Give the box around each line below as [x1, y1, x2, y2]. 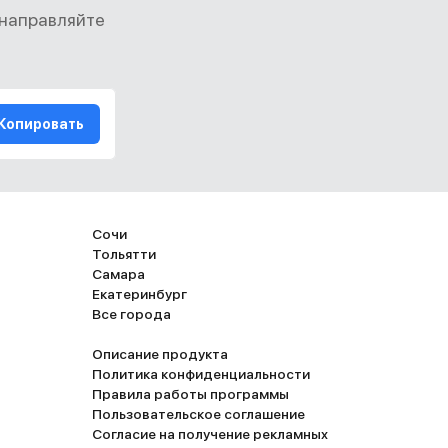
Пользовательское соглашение [92, 406, 305, 422]
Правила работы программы [92, 386, 289, 402]
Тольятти [92, 246, 156, 262]
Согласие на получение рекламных [92, 426, 328, 442]
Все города [92, 306, 171, 322]
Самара [92, 266, 145, 282]
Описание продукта [92, 346, 228, 362]
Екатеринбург [92, 286, 187, 302]
